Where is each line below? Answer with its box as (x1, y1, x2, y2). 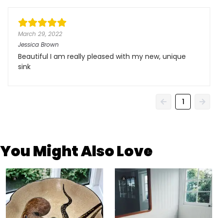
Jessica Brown (18, 40, 59, 49)
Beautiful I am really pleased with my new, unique (18, 52, 186, 61)
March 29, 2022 (18, 30, 62, 38)
